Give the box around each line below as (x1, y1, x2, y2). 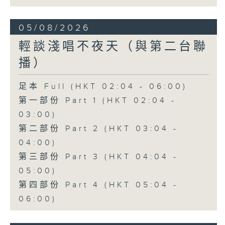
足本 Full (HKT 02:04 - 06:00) (18, 81, 187, 91)
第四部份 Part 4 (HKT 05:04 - (18, 180, 178, 190)
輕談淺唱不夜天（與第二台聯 (18, 39, 208, 54)
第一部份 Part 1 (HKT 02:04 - (18, 95, 176, 105)
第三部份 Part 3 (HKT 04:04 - (18, 152, 178, 162)
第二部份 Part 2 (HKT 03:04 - (18, 124, 178, 134)
